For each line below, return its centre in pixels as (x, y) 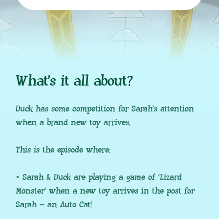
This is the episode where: (63, 150)
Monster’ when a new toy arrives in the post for (105, 191)
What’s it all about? (74, 81)
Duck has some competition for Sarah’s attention (105, 109)
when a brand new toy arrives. (73, 123)
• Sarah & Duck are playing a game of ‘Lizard (99, 177)
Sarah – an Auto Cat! (54, 205)
